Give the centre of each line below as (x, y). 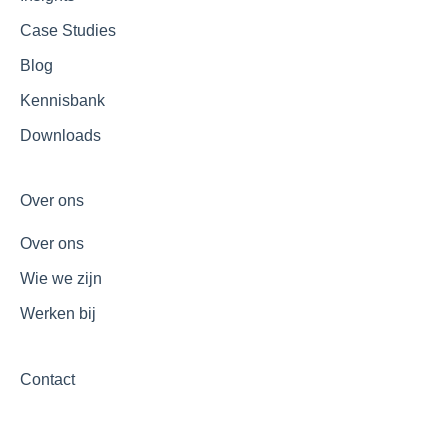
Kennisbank (62, 100)
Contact (47, 379)
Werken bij (58, 314)
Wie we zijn (61, 279)
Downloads (60, 135)
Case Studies (68, 30)
